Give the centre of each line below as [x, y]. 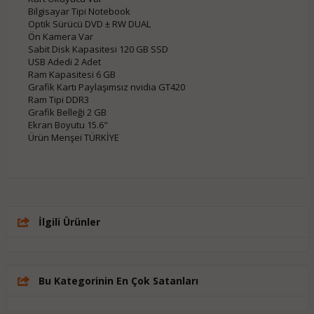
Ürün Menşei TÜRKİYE [73, 137]
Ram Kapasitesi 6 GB [71, 74]
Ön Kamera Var [60, 36]
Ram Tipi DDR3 [58, 100]
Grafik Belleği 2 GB [67, 112]
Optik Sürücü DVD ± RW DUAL [89, 24]
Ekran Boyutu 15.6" [68, 125]
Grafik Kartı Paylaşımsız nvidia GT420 [106, 87]
